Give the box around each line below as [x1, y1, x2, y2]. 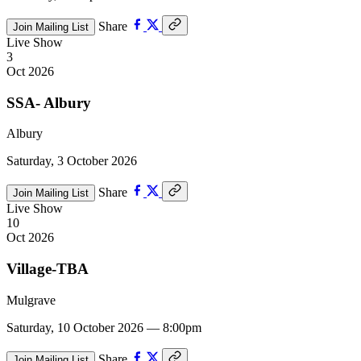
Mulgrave [6, 293, 56, 307]
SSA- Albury [6, 93, 91, 111]
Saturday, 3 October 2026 [6, 154, 137, 168]
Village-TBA [6, 260, 89, 278]
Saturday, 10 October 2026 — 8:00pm [6, 320, 201, 334]
